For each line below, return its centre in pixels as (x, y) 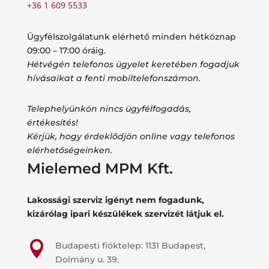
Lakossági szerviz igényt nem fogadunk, (115, 200)
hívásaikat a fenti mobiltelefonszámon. (113, 78)
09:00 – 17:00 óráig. (66, 50)
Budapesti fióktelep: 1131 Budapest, (130, 245)
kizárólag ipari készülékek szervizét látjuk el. (125, 213)
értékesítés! (52, 122)
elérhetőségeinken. (69, 150)
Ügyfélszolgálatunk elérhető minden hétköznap (131, 36)
